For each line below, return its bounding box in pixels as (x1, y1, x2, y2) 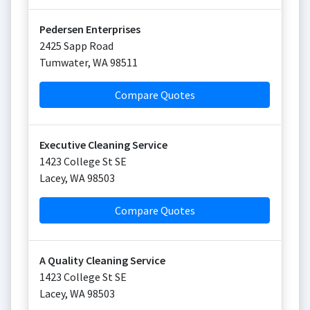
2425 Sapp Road (39, 39, 113, 53)
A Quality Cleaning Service (39, 253, 165, 267)
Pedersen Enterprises (39, 22, 140, 36)
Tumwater (39, 55, 88, 69)
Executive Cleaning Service (39, 138, 167, 152)
